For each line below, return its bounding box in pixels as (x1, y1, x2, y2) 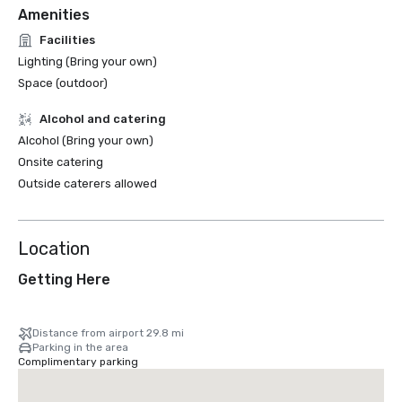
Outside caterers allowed (18, 177, 157, 190)
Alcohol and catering (39, 112, 166, 126)
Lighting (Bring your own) (18, 55, 157, 68)
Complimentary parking (18, 355, 138, 368)
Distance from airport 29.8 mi (32, 327, 184, 339)
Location (18, 238, 90, 259)
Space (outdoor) (18, 76, 108, 90)
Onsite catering (18, 155, 103, 169)
